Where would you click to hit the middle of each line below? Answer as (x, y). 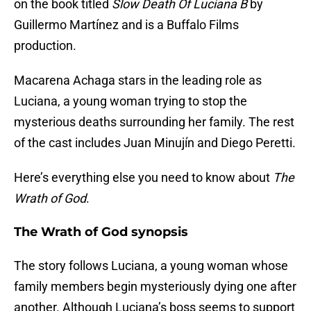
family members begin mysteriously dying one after (155, 287)
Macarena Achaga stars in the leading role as (138, 81)
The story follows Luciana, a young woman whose (151, 266)
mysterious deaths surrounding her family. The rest (154, 122)
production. (45, 46)
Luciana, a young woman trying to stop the (131, 101)
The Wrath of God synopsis (101, 232)
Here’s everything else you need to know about (143, 178)
